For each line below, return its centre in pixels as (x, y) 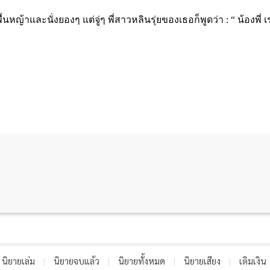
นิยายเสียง (202, 261)
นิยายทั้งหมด (141, 261)
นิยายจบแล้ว (76, 261)
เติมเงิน (253, 261)
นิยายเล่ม (18, 261)
